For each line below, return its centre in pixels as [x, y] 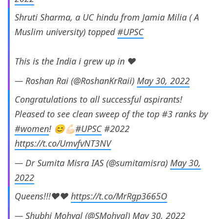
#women [32, 129]
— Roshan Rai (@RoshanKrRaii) [76, 81]
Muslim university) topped [66, 32]
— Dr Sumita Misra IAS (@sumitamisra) [92, 163]
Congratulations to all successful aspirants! [99, 99]
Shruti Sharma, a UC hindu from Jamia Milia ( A [107, 17]
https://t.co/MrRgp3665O [119, 196]
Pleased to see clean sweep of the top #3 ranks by [111, 114]
